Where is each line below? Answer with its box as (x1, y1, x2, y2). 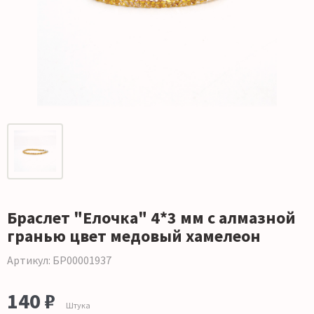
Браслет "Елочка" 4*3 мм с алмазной (7, 207, 296, 229)
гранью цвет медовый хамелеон (7, 225, 261, 247)
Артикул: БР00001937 (7, 253, 111, 268)
